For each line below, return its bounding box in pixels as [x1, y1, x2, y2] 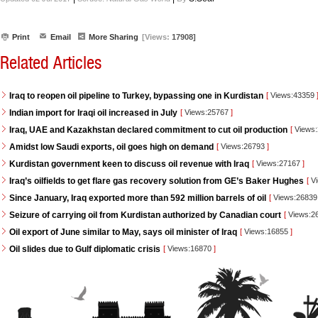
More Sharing [89, 33, 138, 41]
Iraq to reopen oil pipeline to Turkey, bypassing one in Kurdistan [9, 91, 263, 101]
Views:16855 [242, 227, 290, 236]
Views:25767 [182, 108, 231, 116]
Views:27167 [254, 159, 302, 168]
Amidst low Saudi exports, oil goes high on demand [9, 142, 214, 152]
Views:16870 [165, 244, 214, 253]
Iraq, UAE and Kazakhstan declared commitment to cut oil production [9, 125, 287, 135]
